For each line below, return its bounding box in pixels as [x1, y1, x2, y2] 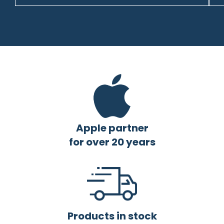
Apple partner [75, 121, 148, 135]
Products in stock [67, 209, 157, 223]
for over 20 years [68, 135, 155, 149]
